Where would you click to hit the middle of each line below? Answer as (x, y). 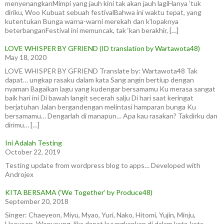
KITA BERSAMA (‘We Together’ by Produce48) (79, 192)
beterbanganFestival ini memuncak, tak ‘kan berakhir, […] (92, 30)
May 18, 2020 (26, 57)
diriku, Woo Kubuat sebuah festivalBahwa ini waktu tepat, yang (103, 12)
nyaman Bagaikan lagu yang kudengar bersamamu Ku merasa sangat (110, 89)
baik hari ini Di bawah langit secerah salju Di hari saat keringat (99, 98)
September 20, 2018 (37, 201)
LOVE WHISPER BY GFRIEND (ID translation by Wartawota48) (102, 48)
